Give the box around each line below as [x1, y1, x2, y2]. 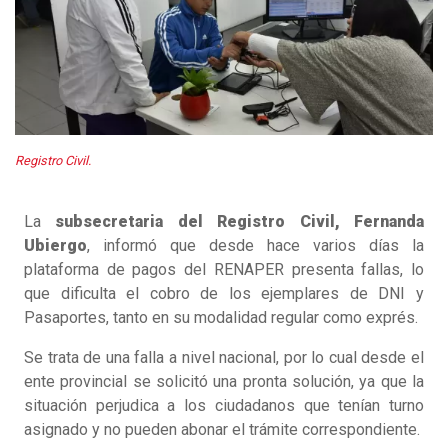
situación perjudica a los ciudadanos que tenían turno [24, 396, 424, 416]
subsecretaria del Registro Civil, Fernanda [55, 212, 425, 232]
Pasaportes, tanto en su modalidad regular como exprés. [24, 308, 418, 328]
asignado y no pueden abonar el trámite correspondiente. [24, 420, 420, 440]
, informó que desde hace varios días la [87, 236, 424, 256]
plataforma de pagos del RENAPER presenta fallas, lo [24, 260, 424, 280]
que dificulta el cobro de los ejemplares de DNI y [24, 284, 424, 304]
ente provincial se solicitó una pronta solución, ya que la [24, 372, 424, 392]
